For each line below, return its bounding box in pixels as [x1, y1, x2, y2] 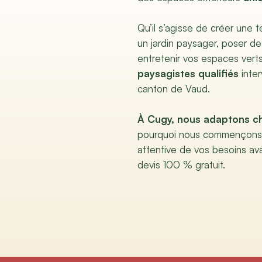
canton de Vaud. [137, 82, 211, 95]
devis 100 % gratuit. [137, 158, 226, 171]
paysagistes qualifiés [137, 67, 239, 80]
